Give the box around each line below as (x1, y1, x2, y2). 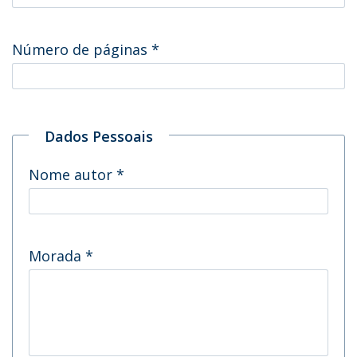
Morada (29, 246, 85, 265)
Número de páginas (12, 40, 151, 59)
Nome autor (29, 165, 116, 184)
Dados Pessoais (45, 127, 153, 146)
